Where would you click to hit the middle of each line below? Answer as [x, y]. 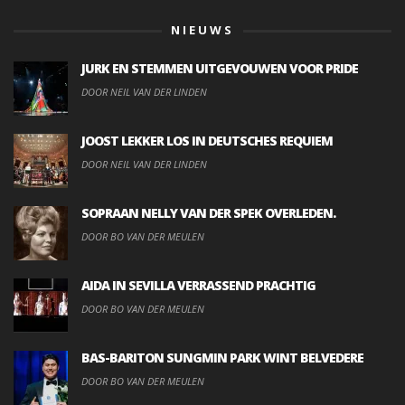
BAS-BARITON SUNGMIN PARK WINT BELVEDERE [222, 357]
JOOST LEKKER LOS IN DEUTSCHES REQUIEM [207, 140]
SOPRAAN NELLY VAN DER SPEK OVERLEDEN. [208, 212]
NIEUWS [202, 29]
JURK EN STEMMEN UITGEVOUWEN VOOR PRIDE [220, 68]
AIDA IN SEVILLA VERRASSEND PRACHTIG [198, 285]
